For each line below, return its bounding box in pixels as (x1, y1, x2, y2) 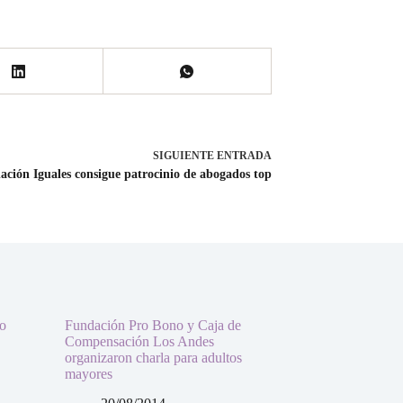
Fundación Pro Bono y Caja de (65, 317, 241, 333)
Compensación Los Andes (65, 333, 214, 349)
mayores (65, 365, 112, 381)
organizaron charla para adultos (65, 349, 242, 365)
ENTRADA (217, 149, 272, 162)
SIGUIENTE (153, 149, 217, 162)
